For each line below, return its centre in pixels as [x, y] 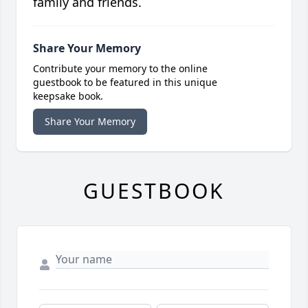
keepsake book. [68, 96]
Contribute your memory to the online [120, 69]
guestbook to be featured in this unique [125, 82]
